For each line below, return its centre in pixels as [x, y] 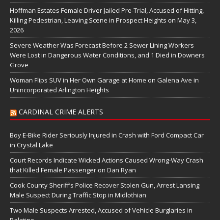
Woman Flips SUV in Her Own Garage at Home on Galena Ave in [104, 80]
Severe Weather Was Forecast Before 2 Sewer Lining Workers [102, 45]
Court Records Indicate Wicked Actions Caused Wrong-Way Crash [107, 160]
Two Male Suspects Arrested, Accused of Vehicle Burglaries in [101, 210]
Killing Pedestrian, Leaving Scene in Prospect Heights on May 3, [103, 20]
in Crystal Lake [31, 145]
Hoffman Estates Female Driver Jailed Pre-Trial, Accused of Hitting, [107, 10]
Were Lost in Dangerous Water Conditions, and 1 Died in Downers [107, 55]
